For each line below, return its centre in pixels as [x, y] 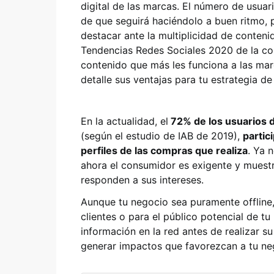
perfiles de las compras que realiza [164, 150]
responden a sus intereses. [142, 180]
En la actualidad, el [124, 121]
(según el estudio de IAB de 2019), [162, 136]
